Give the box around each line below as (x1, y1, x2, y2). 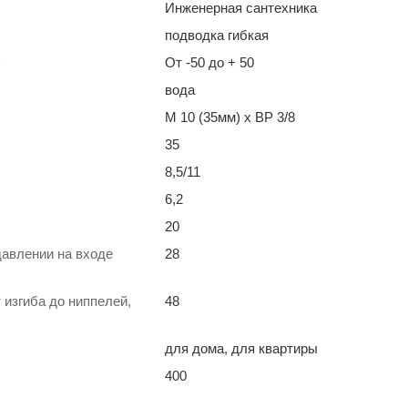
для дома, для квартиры (165, 340, 318, 356)
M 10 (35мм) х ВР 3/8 (165, 108, 295, 125)
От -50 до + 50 (165, 54, 254, 70)
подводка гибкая (165, 26, 269, 43)
